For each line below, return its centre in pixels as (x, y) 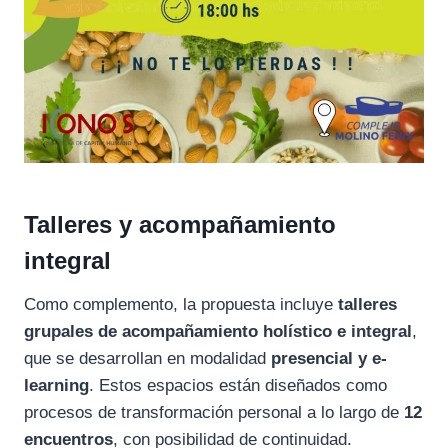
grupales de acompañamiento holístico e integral (218, 332)
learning (56, 386)
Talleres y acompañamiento (180, 225)
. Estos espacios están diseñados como (238, 386)
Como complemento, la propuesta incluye (181, 305)
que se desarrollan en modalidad (147, 359)
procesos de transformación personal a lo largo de (214, 413)
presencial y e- (329, 359)
